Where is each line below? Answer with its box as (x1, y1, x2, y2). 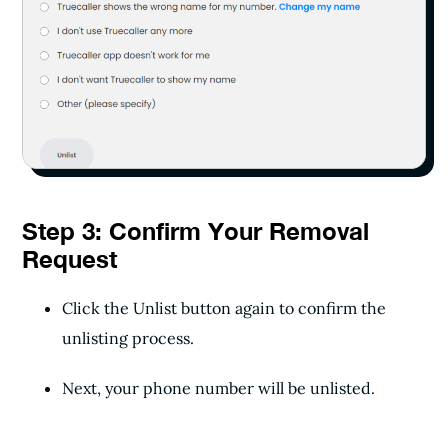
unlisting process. (62, 328, 198, 348)
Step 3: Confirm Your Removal (22, 217, 369, 245)
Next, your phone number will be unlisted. (62, 378, 379, 398)
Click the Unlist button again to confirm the (62, 298, 386, 318)
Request (22, 245, 117, 273)
